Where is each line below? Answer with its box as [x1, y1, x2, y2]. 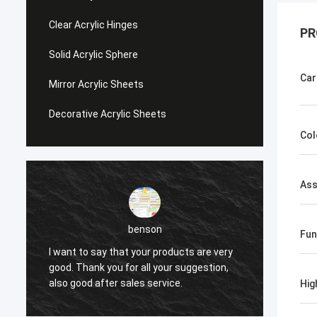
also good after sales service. [49, 277, 183, 289]
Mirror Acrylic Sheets [49, 79, 144, 90]
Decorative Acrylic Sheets [49, 108, 166, 120]
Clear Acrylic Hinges [49, 19, 138, 30]
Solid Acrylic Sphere [49, 49, 138, 60]
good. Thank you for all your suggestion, [49, 261, 229, 273]
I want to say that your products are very [49, 246, 233, 258]
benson [127, 223, 162, 235]
